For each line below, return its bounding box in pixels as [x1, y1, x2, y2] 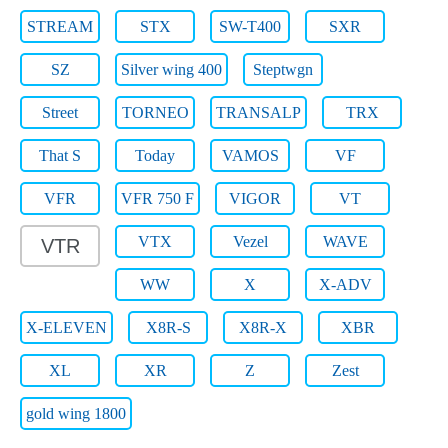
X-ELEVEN [26, 319, 107, 336]
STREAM [27, 18, 93, 35]
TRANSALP [216, 104, 301, 121]
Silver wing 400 [121, 61, 222, 78]
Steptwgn [253, 61, 313, 78]
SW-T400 [219, 18, 281, 35]
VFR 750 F [121, 190, 194, 207]
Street [42, 104, 78, 121]
